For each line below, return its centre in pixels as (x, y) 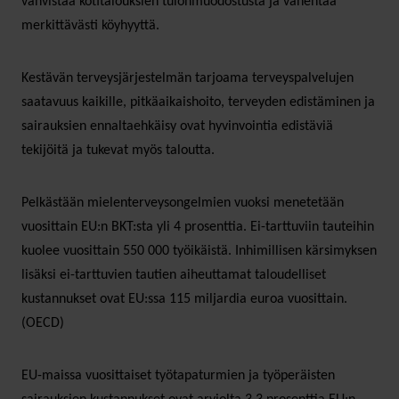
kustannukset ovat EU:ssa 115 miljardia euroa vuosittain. (184, 299)
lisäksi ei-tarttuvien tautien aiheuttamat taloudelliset (174, 275)
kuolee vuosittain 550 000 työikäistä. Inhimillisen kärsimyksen (199, 251)
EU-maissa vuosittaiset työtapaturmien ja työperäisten (178, 375)
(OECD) (43, 323)
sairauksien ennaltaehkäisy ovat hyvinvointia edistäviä (177, 126)
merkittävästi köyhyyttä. (90, 25)
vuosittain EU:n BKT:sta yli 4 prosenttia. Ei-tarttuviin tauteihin (198, 227)
